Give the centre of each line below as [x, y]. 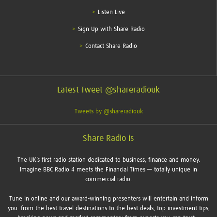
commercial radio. [108, 179]
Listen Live [111, 12]
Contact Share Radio [111, 46]
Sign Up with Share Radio [111, 29]
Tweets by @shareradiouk [108, 111]
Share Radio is [108, 138]
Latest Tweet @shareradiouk [108, 90]
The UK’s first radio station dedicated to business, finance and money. [108, 160]
